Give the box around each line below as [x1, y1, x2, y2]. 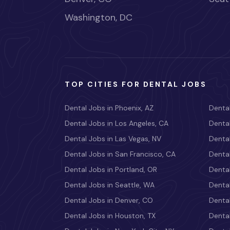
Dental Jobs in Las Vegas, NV [65, 134, 161, 144]
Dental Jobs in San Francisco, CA [65, 149, 176, 159]
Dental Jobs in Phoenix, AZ [65, 103, 154, 113]
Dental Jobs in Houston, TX [65, 211, 156, 221]
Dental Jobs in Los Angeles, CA [65, 119, 168, 128]
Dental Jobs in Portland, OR [65, 165, 157, 175]
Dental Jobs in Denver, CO [65, 196, 153, 205]
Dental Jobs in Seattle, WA [65, 180, 155, 190]
